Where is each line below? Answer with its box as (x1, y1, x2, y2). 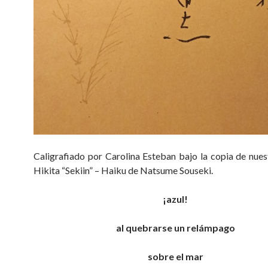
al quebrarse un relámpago (115, 222, 235, 234)
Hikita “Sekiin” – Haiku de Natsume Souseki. (33, 165, 213, 176)
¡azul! (163, 193, 188, 205)
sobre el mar (147, 251, 203, 263)
